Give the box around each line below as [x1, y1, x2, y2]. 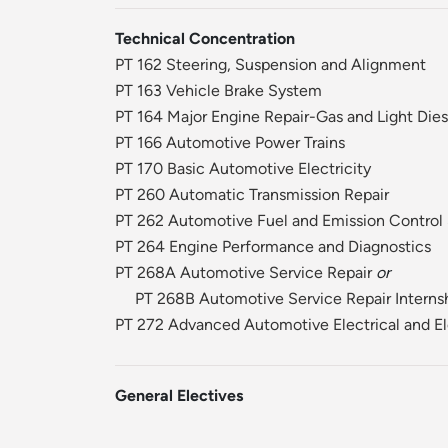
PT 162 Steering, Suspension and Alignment [115, 55, 426, 75]
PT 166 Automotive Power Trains [115, 133, 345, 153]
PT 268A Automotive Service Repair [115, 263, 372, 283]
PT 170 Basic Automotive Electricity [115, 159, 371, 179]
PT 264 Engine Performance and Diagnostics [115, 237, 431, 257]
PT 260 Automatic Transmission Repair [115, 185, 389, 205]
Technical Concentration [115, 29, 295, 49]
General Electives [115, 386, 243, 406]
